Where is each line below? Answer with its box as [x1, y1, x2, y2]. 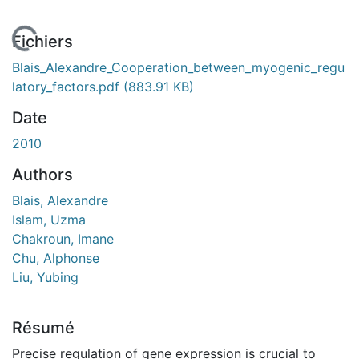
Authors [12, 164, 73, 184]
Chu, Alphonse [12, 249, 99, 266]
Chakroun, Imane [12, 230, 114, 247]
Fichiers [12, 31, 73, 51]
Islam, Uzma [12, 211, 86, 228]
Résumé [12, 317, 75, 337]
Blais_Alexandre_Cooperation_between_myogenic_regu [12, 58, 345, 75]
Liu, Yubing [12, 268, 79, 285]
